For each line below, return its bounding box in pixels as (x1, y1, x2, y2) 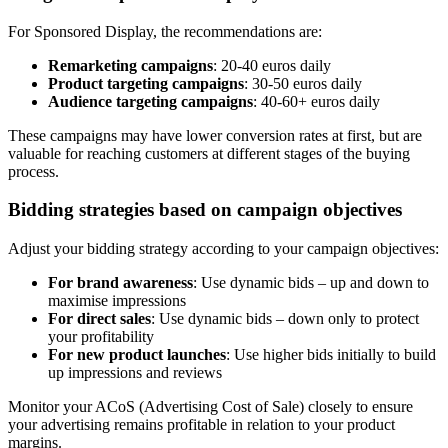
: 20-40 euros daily (213, 56, 331, 74)
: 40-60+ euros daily (253, 92, 380, 110)
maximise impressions (48, 292, 186, 310)
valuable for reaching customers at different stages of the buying (8, 144, 410, 162)
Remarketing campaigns (48, 56, 213, 74)
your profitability (48, 328, 154, 346)
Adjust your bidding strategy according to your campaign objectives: (8, 240, 439, 258)
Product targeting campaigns (48, 74, 244, 92)
